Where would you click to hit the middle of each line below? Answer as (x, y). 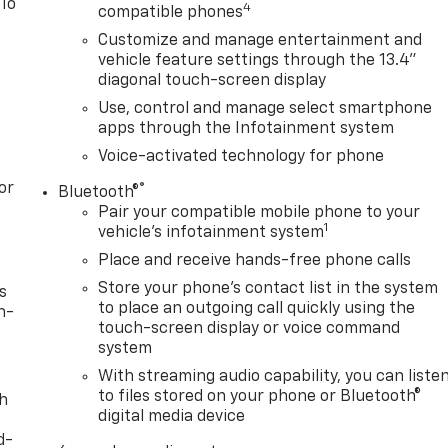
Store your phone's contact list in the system (268, 289)
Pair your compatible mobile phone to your (259, 213)
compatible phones (171, 13)
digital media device (172, 417)
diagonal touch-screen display (212, 81)
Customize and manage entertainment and (260, 41)
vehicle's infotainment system (211, 233)
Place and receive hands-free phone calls (255, 261)
